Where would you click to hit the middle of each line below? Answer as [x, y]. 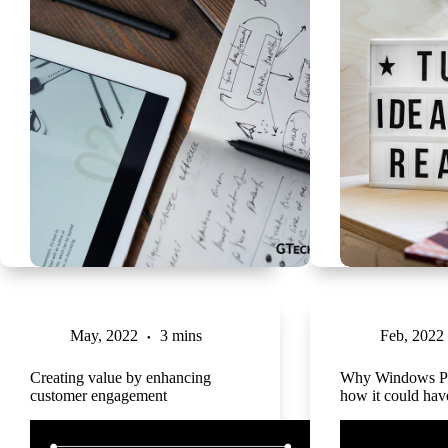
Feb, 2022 [411, 335]
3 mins [181, 335]
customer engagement [98, 395]
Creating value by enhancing [120, 377]
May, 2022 [104, 335]
